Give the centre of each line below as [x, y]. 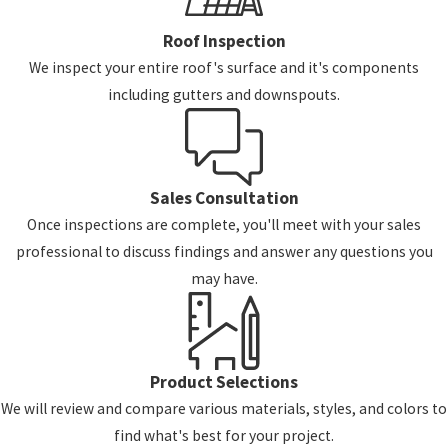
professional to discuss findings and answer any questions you [224, 252]
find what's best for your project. [224, 436]
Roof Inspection [224, 41]
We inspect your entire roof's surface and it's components [224, 68]
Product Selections [224, 382]
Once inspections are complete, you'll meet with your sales [224, 225]
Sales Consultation [224, 198]
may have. [224, 279]
